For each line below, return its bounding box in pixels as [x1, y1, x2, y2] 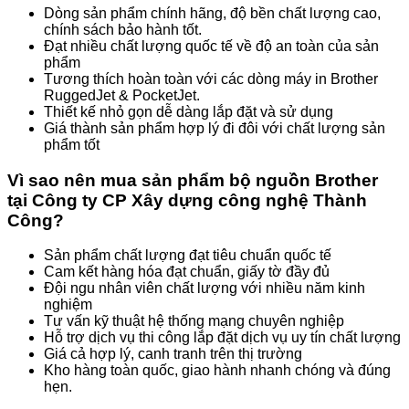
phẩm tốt [44, 137, 100, 152]
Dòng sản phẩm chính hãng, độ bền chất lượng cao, [44, 5, 381, 21]
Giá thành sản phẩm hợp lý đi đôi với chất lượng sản [44, 121, 385, 136]
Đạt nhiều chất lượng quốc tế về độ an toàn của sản [44, 38, 379, 54]
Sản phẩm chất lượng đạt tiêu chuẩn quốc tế [44, 247, 331, 264]
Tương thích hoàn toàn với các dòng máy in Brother [44, 71, 378, 87]
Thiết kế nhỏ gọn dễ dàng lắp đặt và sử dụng [44, 104, 333, 120]
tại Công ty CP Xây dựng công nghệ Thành [7, 190, 367, 210]
